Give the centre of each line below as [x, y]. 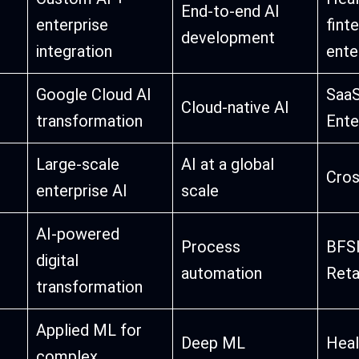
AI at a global [228, 165]
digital [58, 261]
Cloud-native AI [236, 108]
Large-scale [78, 165]
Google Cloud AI [94, 95]
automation [222, 274]
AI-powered [78, 234]
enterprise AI [82, 191]
